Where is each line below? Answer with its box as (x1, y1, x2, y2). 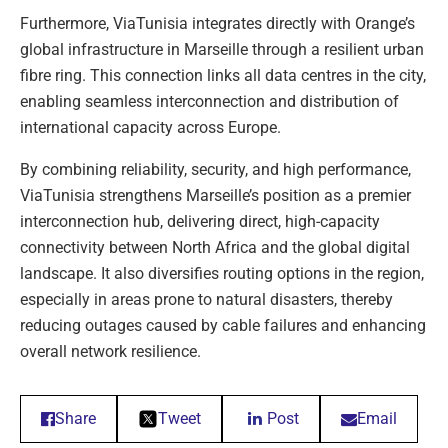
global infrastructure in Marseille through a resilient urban (20, 39, 424, 59)
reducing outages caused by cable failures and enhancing (20, 315, 426, 335)
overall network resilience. (20, 341, 201, 361)
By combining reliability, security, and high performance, (20, 159, 411, 179)
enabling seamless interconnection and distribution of (20, 91, 399, 111)
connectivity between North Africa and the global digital (20, 237, 410, 257)
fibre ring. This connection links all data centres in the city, (20, 65, 426, 85)
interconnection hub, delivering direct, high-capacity (20, 211, 380, 231)
